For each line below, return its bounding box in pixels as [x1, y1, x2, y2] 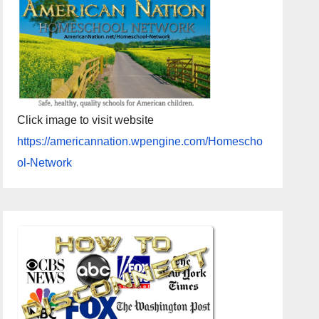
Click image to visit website [17, 113, 155, 126]
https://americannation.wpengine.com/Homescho [17, 135, 263, 147]
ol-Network [17, 156, 73, 169]
